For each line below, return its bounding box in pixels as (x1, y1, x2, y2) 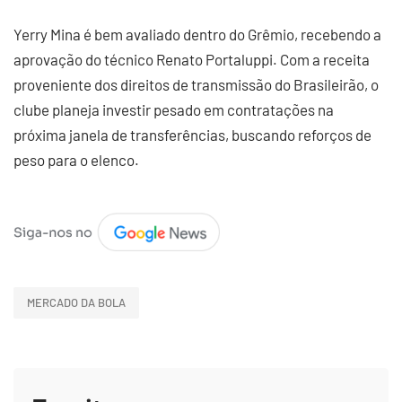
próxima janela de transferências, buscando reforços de (13, 126, 371, 144)
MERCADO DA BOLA (27, 295, 126, 310)
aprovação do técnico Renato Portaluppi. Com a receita (13, 50, 370, 68)
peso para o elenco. (13, 151, 139, 169)
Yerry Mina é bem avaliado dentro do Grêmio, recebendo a (13, 25, 381, 43)
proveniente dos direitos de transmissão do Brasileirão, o (13, 75, 379, 93)
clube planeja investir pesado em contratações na (13, 100, 334, 118)
